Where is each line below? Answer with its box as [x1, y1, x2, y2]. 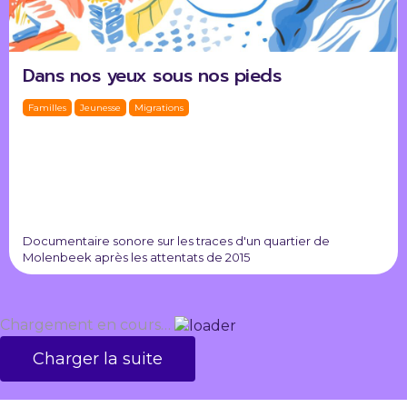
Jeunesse [80, 102, 121, 114]
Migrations [134, 102, 184, 114]
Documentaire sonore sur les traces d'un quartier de [23, 233, 330, 249]
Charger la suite [33, 349, 163, 370]
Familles [28, 102, 66, 114]
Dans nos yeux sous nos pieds [23, 62, 281, 90]
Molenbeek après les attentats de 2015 [23, 250, 250, 265]
